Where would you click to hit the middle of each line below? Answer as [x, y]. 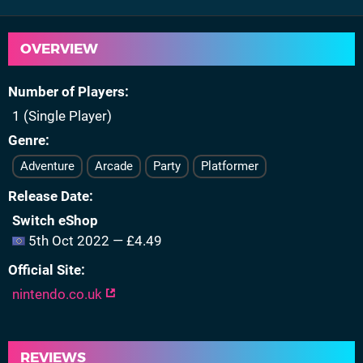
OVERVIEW [59, 49]
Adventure [47, 166]
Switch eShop [55, 220]
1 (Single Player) [62, 116]
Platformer [230, 166]
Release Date [49, 196]
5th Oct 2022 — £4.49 [94, 241]
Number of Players [66, 92]
